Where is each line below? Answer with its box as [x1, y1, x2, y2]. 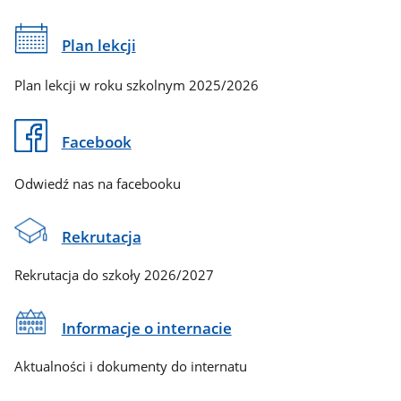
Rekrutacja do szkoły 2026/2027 [14, 265, 215, 284]
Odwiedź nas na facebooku [14, 174, 182, 192]
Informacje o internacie [61, 318, 232, 339]
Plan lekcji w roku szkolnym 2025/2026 [14, 76, 260, 95]
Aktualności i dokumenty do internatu [14, 356, 248, 375]
